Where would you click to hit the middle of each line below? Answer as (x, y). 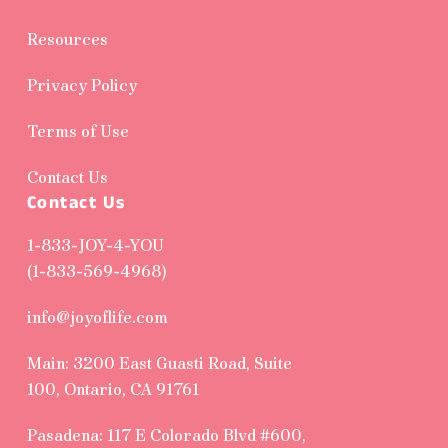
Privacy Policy (81, 85)
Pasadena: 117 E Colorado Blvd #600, (166, 435)
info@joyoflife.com (97, 317)
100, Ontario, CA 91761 (112, 389)
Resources (67, 39)
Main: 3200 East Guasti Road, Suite (159, 363)
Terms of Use (77, 131)
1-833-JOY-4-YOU (95, 245)
